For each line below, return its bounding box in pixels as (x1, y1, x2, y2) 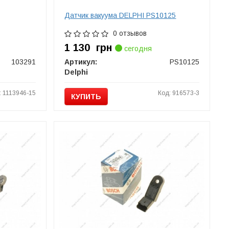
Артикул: (64, 58, 98, 66)
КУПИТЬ (71, 93, 102, 101)
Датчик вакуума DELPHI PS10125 (64, 11, 176, 19)
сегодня (122, 44, 152, 53)
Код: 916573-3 (158, 89, 200, 97)
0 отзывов (113, 29, 147, 37)
